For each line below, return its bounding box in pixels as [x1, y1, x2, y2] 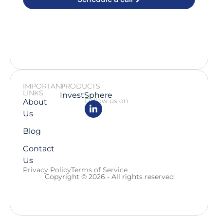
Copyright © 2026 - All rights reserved [44, 172, 174, 181]
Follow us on [85, 96, 128, 105]
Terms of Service [71, 165, 127, 174]
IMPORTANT [23, 81, 65, 91]
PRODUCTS [60, 81, 100, 91]
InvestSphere [60, 90, 113, 100]
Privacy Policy [23, 165, 71, 174]
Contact [22, 144, 54, 153]
